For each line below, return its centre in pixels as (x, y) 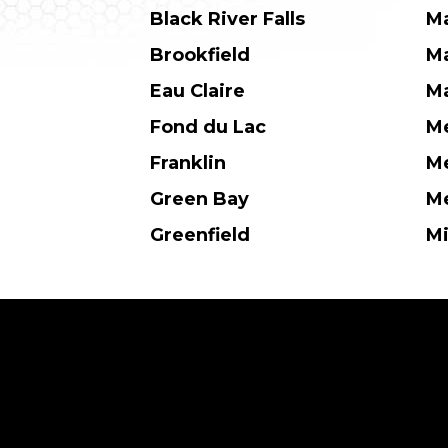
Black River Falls (228, 19)
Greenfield (200, 235)
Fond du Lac (208, 127)
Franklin (188, 163)
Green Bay (200, 199)
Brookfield (200, 55)
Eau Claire (198, 91)
